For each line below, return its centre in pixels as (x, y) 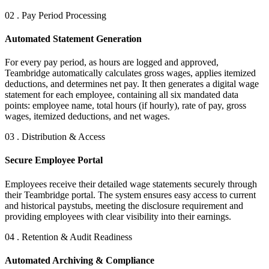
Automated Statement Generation (73, 38)
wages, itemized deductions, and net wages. (87, 116)
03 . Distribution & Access (55, 137)
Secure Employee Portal (54, 160)
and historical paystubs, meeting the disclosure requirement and (124, 205)
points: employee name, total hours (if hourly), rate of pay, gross (125, 106)
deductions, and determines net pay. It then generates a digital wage (132, 84)
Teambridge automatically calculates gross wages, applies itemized (130, 73)
